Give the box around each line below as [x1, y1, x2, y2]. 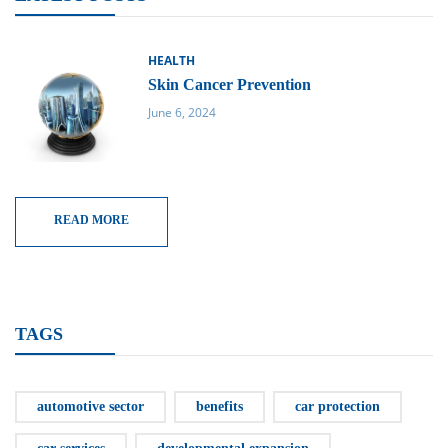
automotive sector [37, 398, 144, 414]
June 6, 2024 [147, 103, 216, 121]
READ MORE [54, 212, 129, 227]
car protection [295, 398, 380, 414]
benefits [196, 398, 243, 414]
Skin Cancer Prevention [147, 75, 311, 93]
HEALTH [147, 51, 195, 69]
